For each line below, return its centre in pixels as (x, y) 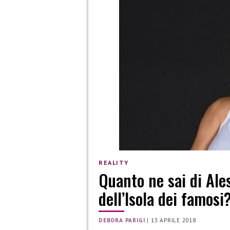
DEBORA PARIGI (122, 221)
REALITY (114, 162)
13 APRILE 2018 (174, 221)
